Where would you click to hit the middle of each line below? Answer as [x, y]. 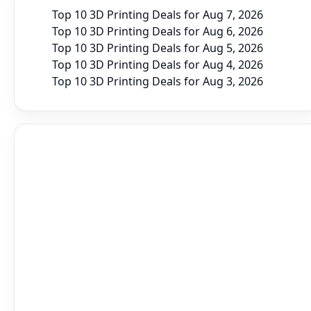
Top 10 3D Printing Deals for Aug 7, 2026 [158, 14]
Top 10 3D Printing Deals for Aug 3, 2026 [158, 81]
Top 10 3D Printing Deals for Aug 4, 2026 [158, 64]
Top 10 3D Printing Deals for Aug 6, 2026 [158, 31]
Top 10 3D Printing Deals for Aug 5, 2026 [158, 48]
